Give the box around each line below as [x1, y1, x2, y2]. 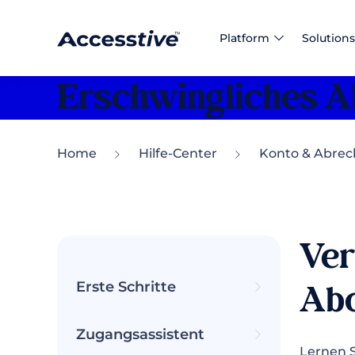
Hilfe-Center [139, 146, 217, 161]
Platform [219, 31, 269, 45]
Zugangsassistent [76, 326, 204, 343]
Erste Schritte [76, 278, 176, 296]
